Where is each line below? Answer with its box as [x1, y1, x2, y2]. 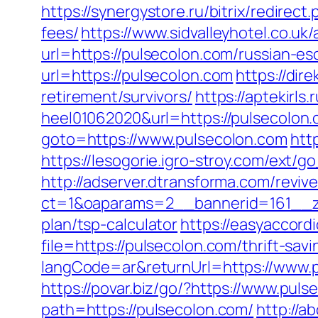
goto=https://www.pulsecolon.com [41, 128, 287, 150]
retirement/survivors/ [41, 86, 192, 107]
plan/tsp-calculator [41, 214, 178, 235]
